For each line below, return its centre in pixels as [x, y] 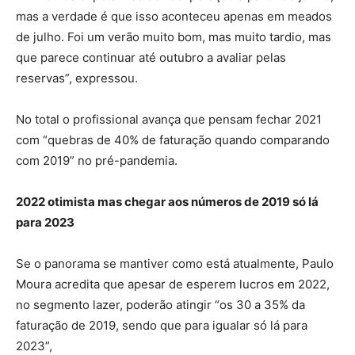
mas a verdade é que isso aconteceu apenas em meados [174, 17]
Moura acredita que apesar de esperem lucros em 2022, [173, 284]
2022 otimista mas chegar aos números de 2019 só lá [167, 202]
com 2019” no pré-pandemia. [97, 161]
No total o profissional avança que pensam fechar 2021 [169, 120]
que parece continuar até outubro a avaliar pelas [151, 58]
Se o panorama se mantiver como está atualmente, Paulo [175, 264]
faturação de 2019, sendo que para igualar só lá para [162, 326]
